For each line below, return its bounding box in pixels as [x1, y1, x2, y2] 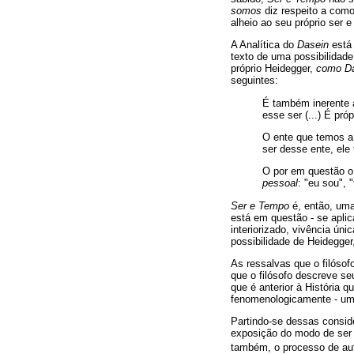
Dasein [297, 38, 329, 51]
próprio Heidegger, [231, 62, 316, 74]
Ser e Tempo [231, 199, 289, 212]
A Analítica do [231, 38, 297, 51]
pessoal [262, 176, 298, 189]
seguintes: [231, 73, 278, 86]
